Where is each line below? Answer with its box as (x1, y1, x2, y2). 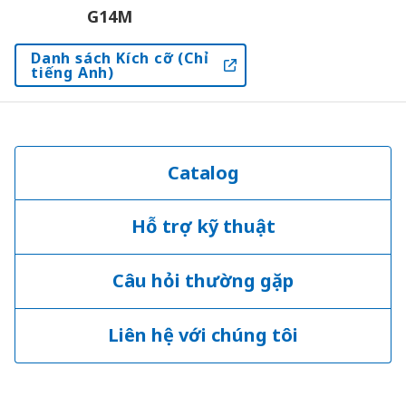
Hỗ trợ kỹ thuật (130, 214, 275, 239)
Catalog (167, 159, 239, 185)
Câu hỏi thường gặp (112, 268, 294, 294)
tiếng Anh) (31, 62, 114, 82)
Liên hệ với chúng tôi (108, 323, 298, 348)
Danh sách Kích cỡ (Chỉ (31, 47, 209, 68)
